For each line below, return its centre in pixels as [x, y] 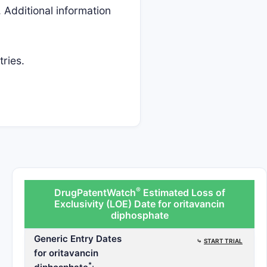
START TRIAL [223, 241]
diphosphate [139, 215]
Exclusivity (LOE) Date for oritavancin [139, 204]
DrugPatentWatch [95, 193]
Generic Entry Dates [78, 239]
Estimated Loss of [183, 193]
